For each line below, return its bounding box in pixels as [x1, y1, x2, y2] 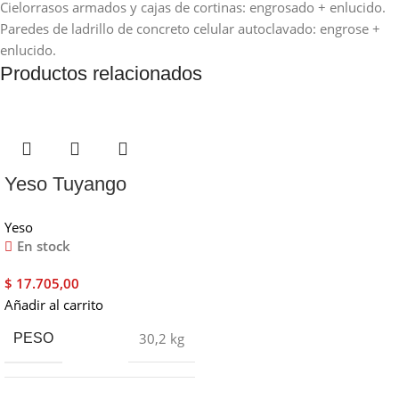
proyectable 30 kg [4, 199, 157, 222]
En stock [16, 236, 70, 255]
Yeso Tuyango [4, 172, 126, 195]
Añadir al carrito [4, 295, 103, 313]
